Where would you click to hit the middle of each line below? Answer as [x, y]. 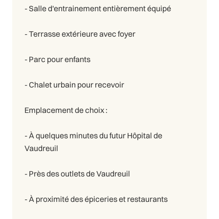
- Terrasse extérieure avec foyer [80, 33]
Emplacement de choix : [66, 110]
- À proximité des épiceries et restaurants [96, 199]
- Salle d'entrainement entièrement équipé [98, 8]
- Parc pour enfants [57, 59]
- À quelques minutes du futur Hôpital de [93, 135]
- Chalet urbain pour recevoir [74, 84]
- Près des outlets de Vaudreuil [77, 173]
